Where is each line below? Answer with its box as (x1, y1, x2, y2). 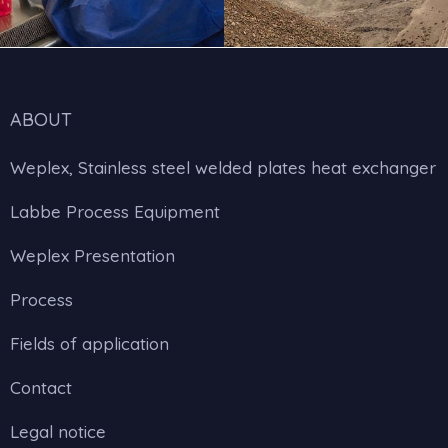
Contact (10, 377, 72, 399)
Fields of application (10, 333, 169, 355)
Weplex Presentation (10, 245, 175, 267)
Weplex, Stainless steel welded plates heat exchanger (10, 157, 436, 179)
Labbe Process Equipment (10, 201, 220, 223)
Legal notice (10, 421, 106, 443)
